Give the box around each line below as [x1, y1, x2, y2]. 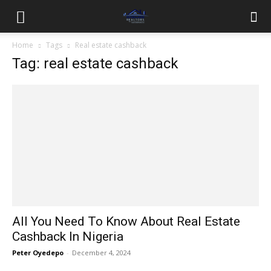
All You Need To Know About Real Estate [12, 214, 240, 229]
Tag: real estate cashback [12, 55, 178, 72]
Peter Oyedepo [12, 248, 64, 258]
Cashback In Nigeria [12, 229, 123, 244]
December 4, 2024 [72, 248, 131, 258]
